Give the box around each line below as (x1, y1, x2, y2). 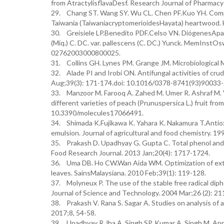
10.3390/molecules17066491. (51, 108, 143, 117)
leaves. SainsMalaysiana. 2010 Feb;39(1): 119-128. (51, 168, 206, 177)
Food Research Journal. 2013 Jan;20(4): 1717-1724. (51, 148, 210, 157)
